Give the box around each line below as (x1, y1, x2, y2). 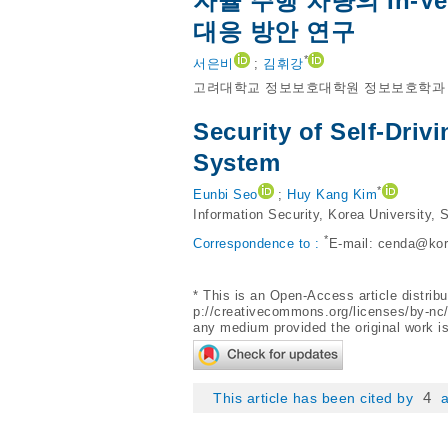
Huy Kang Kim (287, 187, 377, 203)
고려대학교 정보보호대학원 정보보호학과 (193, 80, 445, 95)
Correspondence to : (193, 236, 324, 252)
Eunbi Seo (193, 187, 258, 203)
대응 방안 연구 (193, 18, 355, 45)
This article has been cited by (213, 390, 418, 406)
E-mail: (328, 236, 378, 252)
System (193, 149, 280, 176)
